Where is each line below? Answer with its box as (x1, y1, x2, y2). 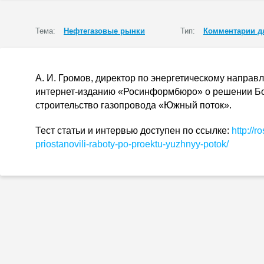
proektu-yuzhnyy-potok (131, 139, 226, 149)
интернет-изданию (35, 87, 115, 97)
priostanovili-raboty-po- (35, 139, 131, 149)
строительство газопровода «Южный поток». (35, 100, 232, 110)
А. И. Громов (35, 73, 91, 83)
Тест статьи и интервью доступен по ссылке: (35, 126, 232, 136)
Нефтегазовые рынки (64, 27, 145, 35)
